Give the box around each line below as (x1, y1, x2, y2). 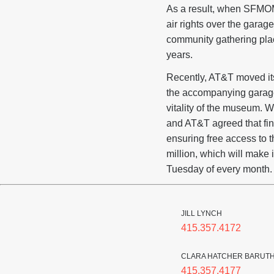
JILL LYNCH (181, 209, 222, 218)
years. (166, 50, 193, 60)
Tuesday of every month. (166, 164, 272, 174)
